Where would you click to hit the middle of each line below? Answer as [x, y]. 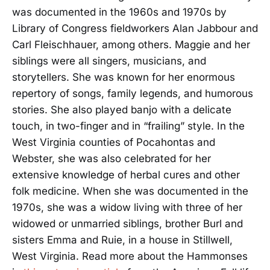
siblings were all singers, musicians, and [109, 61]
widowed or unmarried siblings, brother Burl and [127, 224]
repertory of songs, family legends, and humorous [133, 94]
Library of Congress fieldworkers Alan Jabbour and [135, 29]
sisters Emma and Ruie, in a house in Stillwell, [122, 240]
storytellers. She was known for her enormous [124, 77]
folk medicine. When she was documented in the [130, 191]
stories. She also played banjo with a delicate [122, 110]
